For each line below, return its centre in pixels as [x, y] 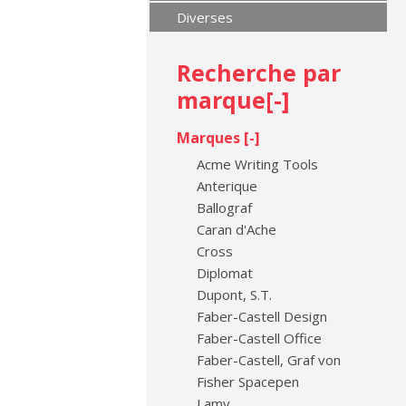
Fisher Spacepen [246, 382]
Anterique [225, 186]
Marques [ [213, 138]
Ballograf [222, 208]
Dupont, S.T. [232, 295]
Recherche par [259, 72]
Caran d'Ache [235, 229]
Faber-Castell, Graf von [267, 360]
